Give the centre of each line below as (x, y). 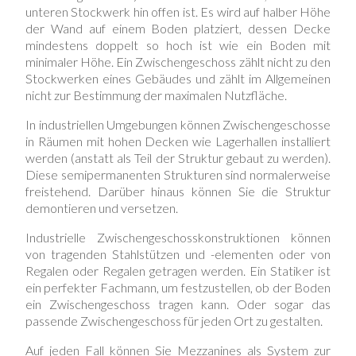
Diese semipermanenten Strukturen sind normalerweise (178, 175)
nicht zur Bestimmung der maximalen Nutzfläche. (156, 95)
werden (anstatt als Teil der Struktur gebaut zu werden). (178, 158)
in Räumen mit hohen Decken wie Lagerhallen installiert (178, 141)
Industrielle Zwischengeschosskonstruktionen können (178, 238)
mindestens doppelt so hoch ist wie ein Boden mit (178, 45)
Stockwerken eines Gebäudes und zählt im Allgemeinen (178, 79)
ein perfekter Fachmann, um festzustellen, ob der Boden (178, 288)
